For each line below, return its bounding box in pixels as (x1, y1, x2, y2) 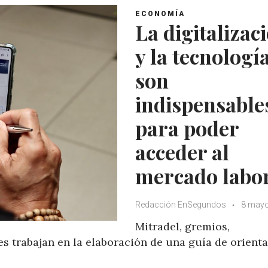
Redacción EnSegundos (135, 199, 228, 209)
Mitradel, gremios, (135, 219, 230, 233)
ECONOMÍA (135, 9, 185, 18)
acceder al (135, 138, 229, 166)
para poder (135, 114, 239, 142)
